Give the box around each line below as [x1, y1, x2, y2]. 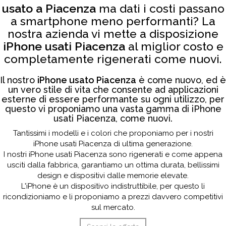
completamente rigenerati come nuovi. [4, 52, 222, 66]
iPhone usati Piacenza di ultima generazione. [33, 139, 193, 148]
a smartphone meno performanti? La [11, 14, 215, 28]
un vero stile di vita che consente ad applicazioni [8, 84, 218, 95]
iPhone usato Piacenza [37, 75, 136, 85]
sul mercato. [91, 203, 135, 212]
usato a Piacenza [2, 2, 96, 15]
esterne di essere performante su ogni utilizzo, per [2, 94, 224, 104]
